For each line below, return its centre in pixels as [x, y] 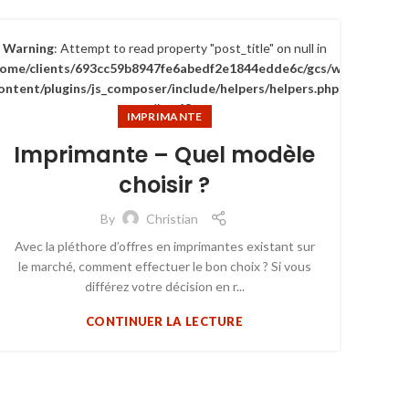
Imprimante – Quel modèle [164, 155]
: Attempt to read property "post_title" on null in [190, 48]
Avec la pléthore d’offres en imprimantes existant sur [164, 246]
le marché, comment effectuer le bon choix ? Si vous [164, 266]
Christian [172, 218]
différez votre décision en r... [164, 286]
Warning [28, 48]
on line [157, 108]
